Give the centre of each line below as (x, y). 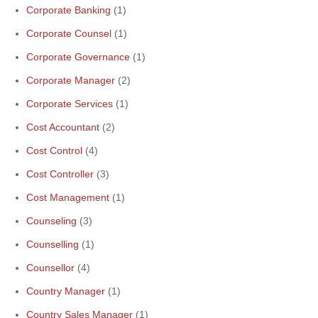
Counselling (53, 244)
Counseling (51, 221)
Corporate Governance (78, 57)
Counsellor (50, 268)
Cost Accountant (63, 127)
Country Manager (66, 291)
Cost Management (68, 197)
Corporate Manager (71, 80)
